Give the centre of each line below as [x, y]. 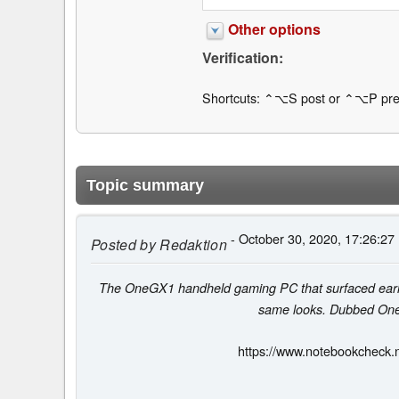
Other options [274, 29]
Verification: [242, 58]
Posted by [123, 244]
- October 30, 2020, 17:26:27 [311, 238]
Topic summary [145, 185]
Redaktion [191, 244]
